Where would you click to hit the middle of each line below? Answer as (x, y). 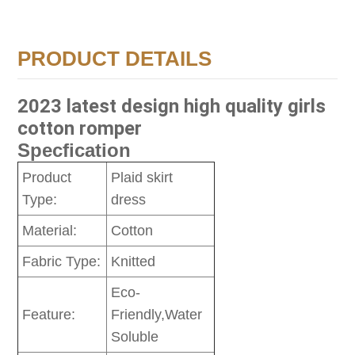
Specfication (74, 151)
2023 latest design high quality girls (172, 107)
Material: (50, 231)
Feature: (49, 315)
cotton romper (80, 129)
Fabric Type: (62, 262)
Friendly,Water (157, 315)
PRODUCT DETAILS (115, 59)
